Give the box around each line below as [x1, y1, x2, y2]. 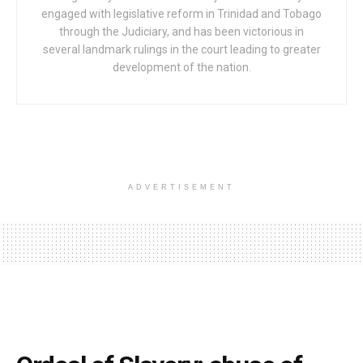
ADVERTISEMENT [128, 183, 235, 192]
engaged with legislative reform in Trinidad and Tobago [41, 7, 322, 21]
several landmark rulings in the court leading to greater [42, 43, 321, 57]
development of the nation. [112, 61, 251, 75]
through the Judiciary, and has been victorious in [59, 25, 304, 39]
